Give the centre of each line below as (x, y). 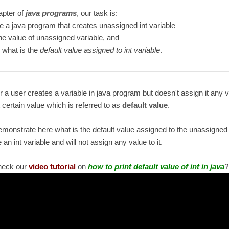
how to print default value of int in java (156, 166)
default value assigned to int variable (100, 50)
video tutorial (52, 166)
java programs (51, 13)
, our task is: (97, 13)
